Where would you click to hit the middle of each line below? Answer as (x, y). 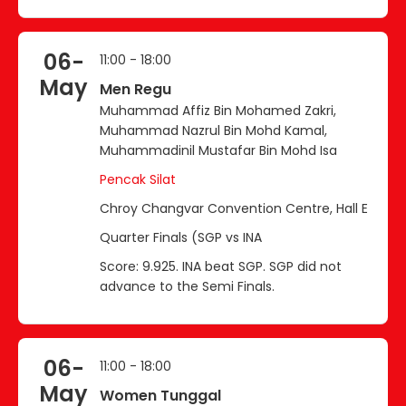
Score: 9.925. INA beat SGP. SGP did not (221, 266)
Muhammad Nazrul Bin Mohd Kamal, (213, 130)
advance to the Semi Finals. (187, 286)
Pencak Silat (138, 179)
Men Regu (135, 89)
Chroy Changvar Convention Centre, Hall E (234, 208)
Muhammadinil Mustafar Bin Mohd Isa (218, 150)
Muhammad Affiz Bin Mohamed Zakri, (218, 110)
